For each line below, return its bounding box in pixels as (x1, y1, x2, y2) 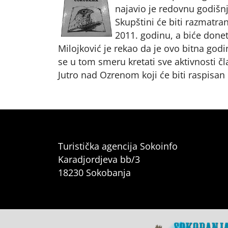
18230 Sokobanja (58, 166, 131, 179)
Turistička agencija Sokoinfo (58, 140, 178, 152)
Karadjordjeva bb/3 (58, 153, 140, 165)
